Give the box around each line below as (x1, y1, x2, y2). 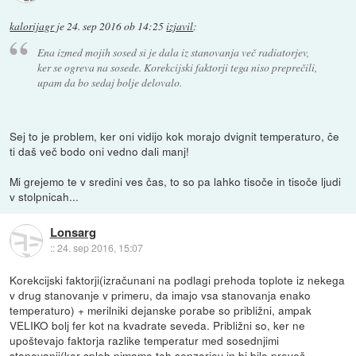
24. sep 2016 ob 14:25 (67, 18, 164, 33)
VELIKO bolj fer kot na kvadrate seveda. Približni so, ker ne (10, 317, 306, 334)
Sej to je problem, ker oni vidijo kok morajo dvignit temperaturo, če (10, 128, 340, 145)
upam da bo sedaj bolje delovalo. (37, 75, 182, 91)
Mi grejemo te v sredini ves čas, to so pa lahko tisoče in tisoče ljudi (10, 173, 342, 190)
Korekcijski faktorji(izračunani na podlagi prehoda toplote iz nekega (10, 272, 346, 288)
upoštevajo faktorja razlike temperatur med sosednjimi (10, 332, 280, 349)
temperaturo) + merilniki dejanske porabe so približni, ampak (10, 302, 312, 319)
